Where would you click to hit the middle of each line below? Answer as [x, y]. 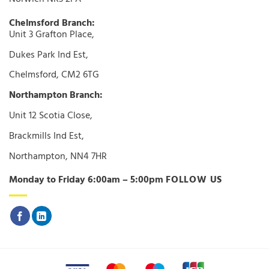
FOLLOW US [194, 180]
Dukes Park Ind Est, [49, 55]
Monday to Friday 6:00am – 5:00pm [86, 180]
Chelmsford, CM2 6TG [54, 75]
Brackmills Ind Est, [47, 136]
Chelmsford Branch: [52, 23]
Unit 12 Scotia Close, [51, 116]
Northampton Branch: [56, 96]
